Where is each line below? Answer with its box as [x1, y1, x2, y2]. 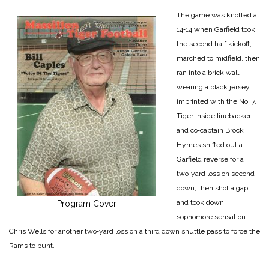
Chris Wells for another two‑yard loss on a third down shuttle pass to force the [9, 226, 260, 235]
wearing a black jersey [177, 82, 250, 91]
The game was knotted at [177, 10, 259, 19]
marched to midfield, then [177, 53, 260, 62]
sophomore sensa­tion [177, 212, 246, 221]
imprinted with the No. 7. [177, 97, 256, 106]
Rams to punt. [9, 241, 55, 250]
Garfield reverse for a [177, 154, 244, 163]
